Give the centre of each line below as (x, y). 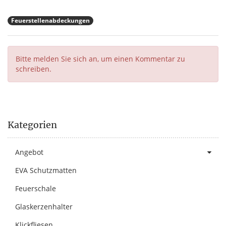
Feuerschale (36, 188)
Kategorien (32, 125)
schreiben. (34, 69)
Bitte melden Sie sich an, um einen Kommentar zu (100, 59)
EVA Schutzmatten (46, 170)
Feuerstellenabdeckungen (50, 20)
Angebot (29, 152)
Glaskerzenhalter (44, 206)
